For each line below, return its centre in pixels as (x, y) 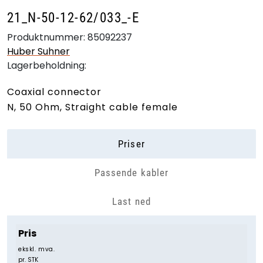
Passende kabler (131, 173)
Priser (131, 144)
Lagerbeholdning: (47, 65)
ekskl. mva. (37, 249)
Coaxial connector (55, 92)
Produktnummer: (46, 37)
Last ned (131, 201)
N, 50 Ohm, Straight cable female (92, 107)
